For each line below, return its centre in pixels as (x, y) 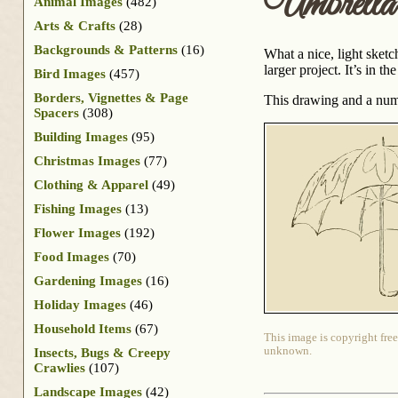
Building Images (81, 136)
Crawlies (60, 367)
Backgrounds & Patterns (106, 49)
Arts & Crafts (75, 25)
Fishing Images (78, 208)
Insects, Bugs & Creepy (102, 352)
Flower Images (77, 232)
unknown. (288, 351)
